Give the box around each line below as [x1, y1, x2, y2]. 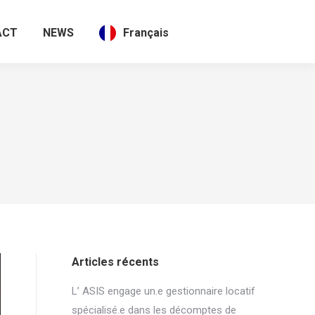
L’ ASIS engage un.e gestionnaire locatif [72, 285, 255, 297]
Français [122, 26, 169, 39]
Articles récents [72, 255, 159, 269]
